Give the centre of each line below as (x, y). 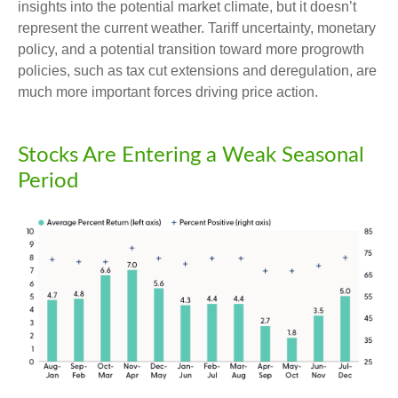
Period (48, 181)
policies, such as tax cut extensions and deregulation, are (197, 70)
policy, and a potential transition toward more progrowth (191, 49)
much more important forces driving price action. (168, 92)
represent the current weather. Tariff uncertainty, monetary (197, 28)
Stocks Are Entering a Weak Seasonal (191, 155)
